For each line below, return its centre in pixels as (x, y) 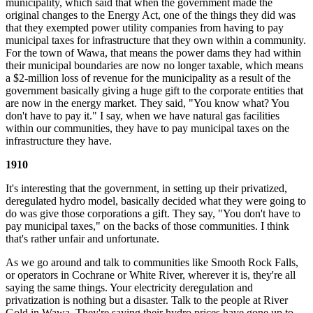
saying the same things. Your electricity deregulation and (129, 287)
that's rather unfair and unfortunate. (82, 238)
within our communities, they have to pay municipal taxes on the (147, 128)
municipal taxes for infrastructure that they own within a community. (156, 40)
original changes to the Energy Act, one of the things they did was (151, 15)
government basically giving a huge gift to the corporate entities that (154, 90)
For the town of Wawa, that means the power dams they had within (153, 52)
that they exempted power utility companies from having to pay (145, 27)
